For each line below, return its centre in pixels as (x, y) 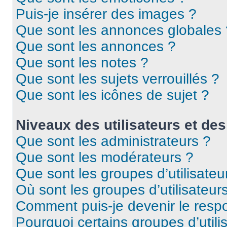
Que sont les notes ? (82, 63)
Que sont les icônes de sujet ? (112, 95)
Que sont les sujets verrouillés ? (118, 79)
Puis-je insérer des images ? (106, 14)
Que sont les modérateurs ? (105, 157)
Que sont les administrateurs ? (113, 141)
